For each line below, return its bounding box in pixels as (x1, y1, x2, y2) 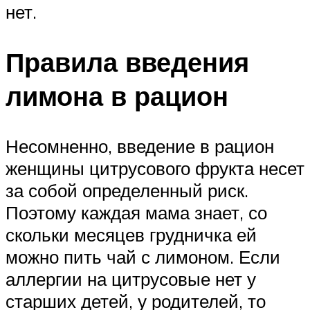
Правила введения (6, 45, 249, 80)
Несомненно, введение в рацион (6, 134, 274, 157)
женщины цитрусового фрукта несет (6, 156, 304, 179)
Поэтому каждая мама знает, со (6, 201, 267, 224)
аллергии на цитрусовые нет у (6, 267, 256, 290)
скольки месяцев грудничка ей (6, 223, 257, 246)
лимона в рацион (6, 79, 228, 113)
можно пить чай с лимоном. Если (6, 245, 280, 268)
